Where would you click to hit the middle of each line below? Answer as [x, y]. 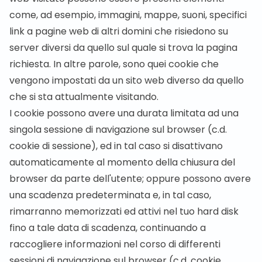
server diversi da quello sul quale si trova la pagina [123, 48]
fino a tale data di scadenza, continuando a [108, 228]
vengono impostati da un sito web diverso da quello [127, 80]
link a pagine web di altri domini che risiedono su [119, 31]
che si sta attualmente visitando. [84, 97]
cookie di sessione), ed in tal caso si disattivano [116, 146]
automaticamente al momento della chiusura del [122, 162]
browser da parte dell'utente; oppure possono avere [130, 179]
